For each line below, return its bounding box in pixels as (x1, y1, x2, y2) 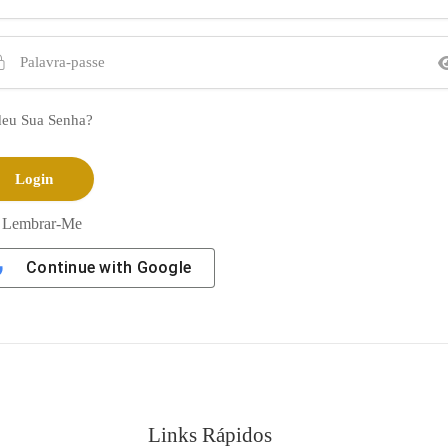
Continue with (26, 257, 137, 277)
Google (136, 257, 191, 277)
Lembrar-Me (2, 214, 82, 232)
